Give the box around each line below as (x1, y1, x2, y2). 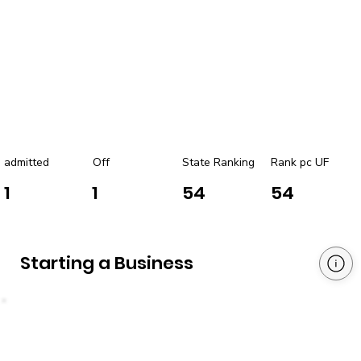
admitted (4, 154, 49, 170)
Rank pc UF (270, 154, 329, 170)
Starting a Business (20, 251, 193, 276)
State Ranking (182, 154, 255, 170)
